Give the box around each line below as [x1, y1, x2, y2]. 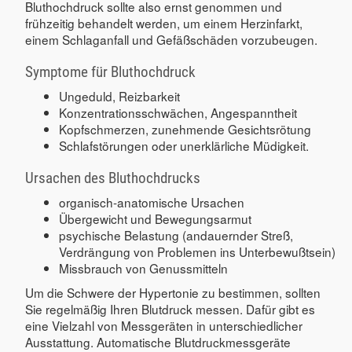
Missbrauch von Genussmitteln [59, 258, 229, 277]
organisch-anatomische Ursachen [59, 192, 245, 211]
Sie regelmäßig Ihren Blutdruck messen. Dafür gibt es [25, 299, 315, 317]
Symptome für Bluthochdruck [25, 62, 196, 81]
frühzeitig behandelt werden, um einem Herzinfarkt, [25, 13, 302, 31]
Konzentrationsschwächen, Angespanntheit [59, 103, 298, 121]
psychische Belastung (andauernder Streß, [59, 225, 294, 244]
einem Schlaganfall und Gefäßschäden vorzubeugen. [25, 30, 317, 48]
